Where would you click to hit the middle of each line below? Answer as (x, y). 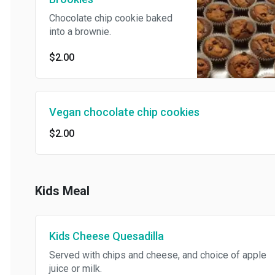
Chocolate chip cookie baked (100, 18)
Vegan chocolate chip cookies (114, 112)
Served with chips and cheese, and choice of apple (147, 255)
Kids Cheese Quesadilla (96, 236)
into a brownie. (70, 32)
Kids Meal (52, 191)
